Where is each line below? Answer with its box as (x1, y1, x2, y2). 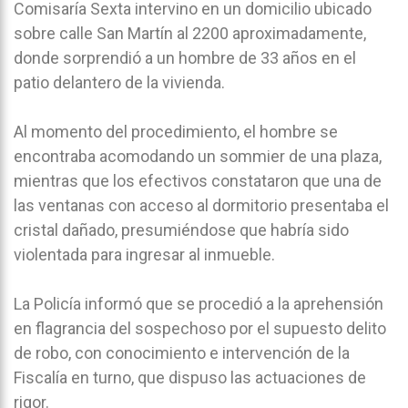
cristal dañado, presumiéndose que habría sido (14, 219, 349, 240)
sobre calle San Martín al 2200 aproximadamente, (14, 23, 366, 43)
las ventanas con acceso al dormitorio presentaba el (14, 195, 389, 215)
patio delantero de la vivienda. (14, 72, 225, 92)
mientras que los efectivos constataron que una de (14, 170, 382, 190)
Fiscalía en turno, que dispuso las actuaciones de (14, 367, 366, 387)
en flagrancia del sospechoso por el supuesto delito (14, 318, 386, 338)
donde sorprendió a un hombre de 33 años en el (14, 47, 356, 67)
